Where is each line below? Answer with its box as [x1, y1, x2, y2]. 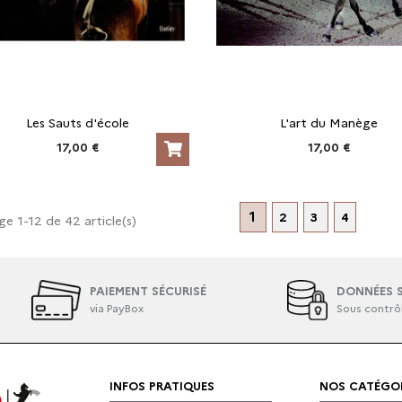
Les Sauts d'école [25, 114, 129, 131]
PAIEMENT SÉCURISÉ [89, 284, 206, 299]
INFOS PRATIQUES [109, 378, 214, 393]
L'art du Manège [279, 114, 378, 131]
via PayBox [89, 301, 144, 316]
